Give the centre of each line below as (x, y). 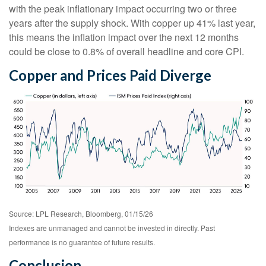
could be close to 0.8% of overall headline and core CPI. (126, 51)
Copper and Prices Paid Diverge (110, 75)
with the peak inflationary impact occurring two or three (123, 8)
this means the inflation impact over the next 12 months (124, 37)
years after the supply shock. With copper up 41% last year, (132, 23)
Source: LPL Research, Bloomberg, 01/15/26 (81, 214)
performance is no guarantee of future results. (82, 242)
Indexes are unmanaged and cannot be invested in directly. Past (112, 228)
